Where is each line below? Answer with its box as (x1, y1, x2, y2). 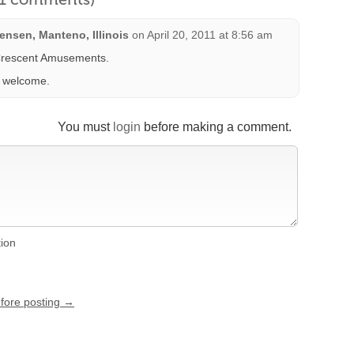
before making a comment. (141, 120, 292, 134)
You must (58, 120, 113, 134)
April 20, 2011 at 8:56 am (147, 28, 273, 41)
